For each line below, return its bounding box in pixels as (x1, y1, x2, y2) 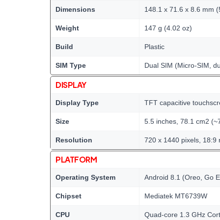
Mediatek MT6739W (144, 192, 207, 200)
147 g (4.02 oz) (144, 24, 192, 32)
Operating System (55, 173, 115, 181)
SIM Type (55, 61, 86, 69)
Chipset (55, 192, 82, 200)
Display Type (55, 99, 99, 107)
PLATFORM (55, 154, 97, 165)
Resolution (55, 136, 92, 144)
